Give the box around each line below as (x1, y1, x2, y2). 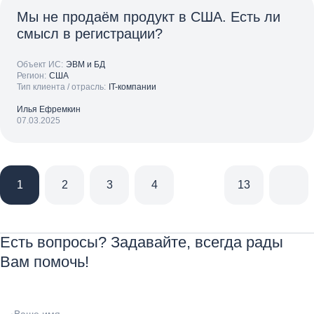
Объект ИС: (17, 60, 63, 69)
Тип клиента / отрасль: (17, 82, 106, 92)
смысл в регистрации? (17, 26, 163, 41)
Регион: (17, 71, 46, 81)
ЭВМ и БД (66, 60, 105, 69)
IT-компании (109, 82, 156, 92)
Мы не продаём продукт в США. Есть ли (17, 9, 280, 25)
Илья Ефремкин (17, 104, 81, 114)
